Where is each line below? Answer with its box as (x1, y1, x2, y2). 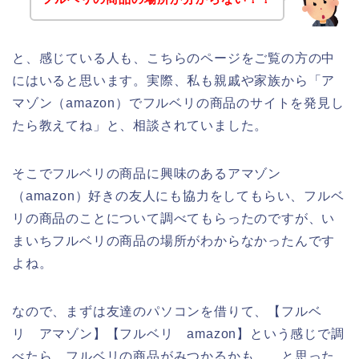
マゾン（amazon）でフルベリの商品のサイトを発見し (12, 96, 345, 111)
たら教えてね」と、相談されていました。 (12, 119, 268, 133)
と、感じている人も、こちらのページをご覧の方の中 (12, 51, 336, 66)
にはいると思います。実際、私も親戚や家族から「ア (12, 74, 336, 88)
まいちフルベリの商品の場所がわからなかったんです (12, 234, 336, 248)
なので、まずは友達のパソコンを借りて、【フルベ (12, 305, 322, 319)
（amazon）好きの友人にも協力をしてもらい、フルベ (12, 189, 345, 204)
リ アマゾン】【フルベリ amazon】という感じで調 (12, 327, 345, 341)
